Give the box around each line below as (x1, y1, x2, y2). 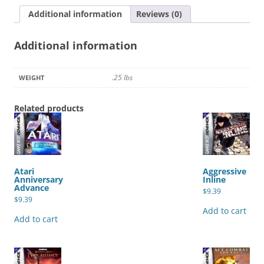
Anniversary (14, 173, 63, 185)
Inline (203, 173, 226, 185)
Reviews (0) (136, 8, 182, 19)
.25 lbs (112, 72, 133, 82)
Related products (14, 103, 84, 114)
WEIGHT (19, 73, 44, 82)
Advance (14, 181, 49, 193)
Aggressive (203, 165, 246, 177)
